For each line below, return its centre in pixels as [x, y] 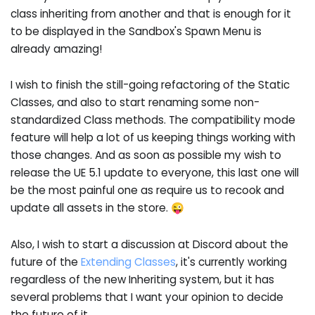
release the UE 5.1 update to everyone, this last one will [155, 173]
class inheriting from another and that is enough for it [151, 13]
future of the [46, 262]
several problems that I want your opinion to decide [147, 297]
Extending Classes [129, 262]
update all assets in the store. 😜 [98, 208]
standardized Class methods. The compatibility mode [153, 120]
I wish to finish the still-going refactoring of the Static [150, 85]
